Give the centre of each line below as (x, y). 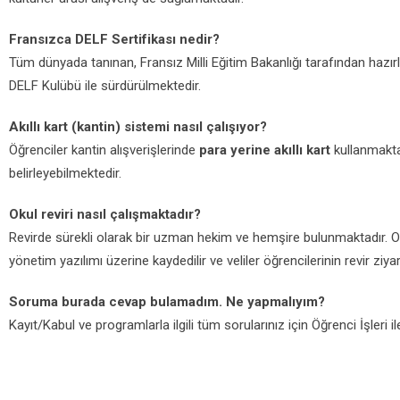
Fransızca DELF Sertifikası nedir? (114, 39)
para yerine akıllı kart (265, 150)
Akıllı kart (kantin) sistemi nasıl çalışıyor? (138, 127)
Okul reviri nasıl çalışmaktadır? (105, 214)
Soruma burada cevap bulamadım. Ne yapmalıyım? (167, 302)
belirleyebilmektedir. (67, 173)
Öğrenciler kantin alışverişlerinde (104, 150)
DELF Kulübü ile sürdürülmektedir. (107, 86)
